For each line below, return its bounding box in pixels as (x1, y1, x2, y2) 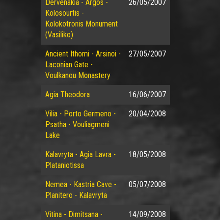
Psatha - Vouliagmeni (45, 120, 110, 129)
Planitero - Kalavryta (45, 191, 107, 200)
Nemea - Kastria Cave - (45, 180, 116, 189)
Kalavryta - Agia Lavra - (45, 150, 116, 159)
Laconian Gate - (45, 60, 93, 69)
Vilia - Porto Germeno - (45, 109, 116, 118)
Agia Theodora (45, 90, 90, 99)
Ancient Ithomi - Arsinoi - (45, 49, 121, 58)
